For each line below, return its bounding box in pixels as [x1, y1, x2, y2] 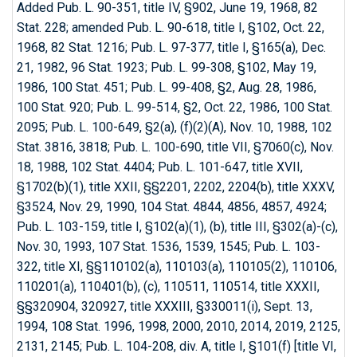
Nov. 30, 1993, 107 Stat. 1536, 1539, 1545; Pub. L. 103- [17, 239, 320, 254]
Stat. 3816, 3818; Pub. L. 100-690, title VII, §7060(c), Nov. [17, 139, 334, 155]
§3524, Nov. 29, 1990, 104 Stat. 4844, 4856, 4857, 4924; [17, 199, 327, 214]
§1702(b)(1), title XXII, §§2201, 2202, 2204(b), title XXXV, [17, 179, 335, 194]
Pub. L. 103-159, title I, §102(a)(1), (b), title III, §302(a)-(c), [17, 219, 338, 234]
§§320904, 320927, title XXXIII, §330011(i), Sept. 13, [17, 299, 312, 314]
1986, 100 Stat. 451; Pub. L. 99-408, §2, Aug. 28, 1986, [17, 80, 316, 95]
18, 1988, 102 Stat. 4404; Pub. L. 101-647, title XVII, [17, 159, 303, 175]
